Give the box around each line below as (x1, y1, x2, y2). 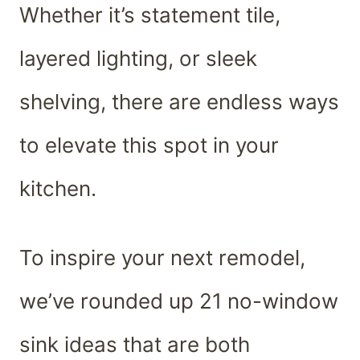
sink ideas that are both (19, 331, 250, 357)
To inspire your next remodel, (19, 244, 305, 270)
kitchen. (19, 175, 96, 201)
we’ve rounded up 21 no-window (19, 288, 338, 313)
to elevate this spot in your (19, 132, 279, 157)
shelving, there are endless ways (19, 88, 339, 114)
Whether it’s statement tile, (19, 2, 280, 27)
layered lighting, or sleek (19, 45, 257, 71)
